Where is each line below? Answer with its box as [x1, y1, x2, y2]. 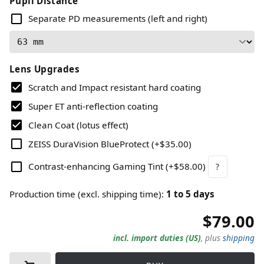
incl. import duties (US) [113, 232, 201, 243]
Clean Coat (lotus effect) [28, 119, 128, 131]
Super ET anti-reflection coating [28, 100, 158, 112]
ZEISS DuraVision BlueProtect [28, 138, 149, 150]
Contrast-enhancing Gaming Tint [28, 160, 163, 172]
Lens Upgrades [9, 63, 80, 75]
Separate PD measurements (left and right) [28, 12, 207, 24]
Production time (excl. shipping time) [9, 188, 161, 200]
